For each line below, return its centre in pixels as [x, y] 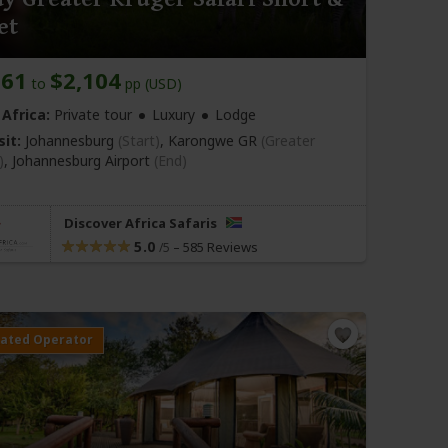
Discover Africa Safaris [142, 223]
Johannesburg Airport [83, 161]
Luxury [173, 115]
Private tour [91, 115]
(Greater [288, 141]
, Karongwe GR [210, 141]
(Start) [139, 141]
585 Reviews [220, 247]
